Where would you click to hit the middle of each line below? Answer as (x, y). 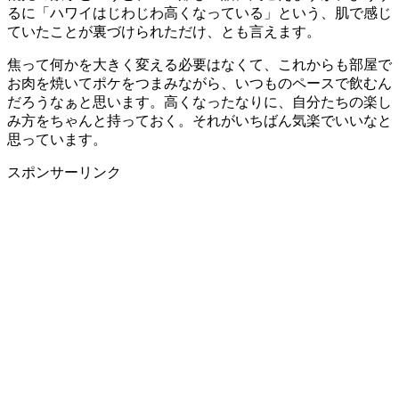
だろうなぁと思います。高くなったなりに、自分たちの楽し (199, 102)
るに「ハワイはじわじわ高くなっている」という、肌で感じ (199, 13)
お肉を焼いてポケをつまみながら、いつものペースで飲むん (199, 84)
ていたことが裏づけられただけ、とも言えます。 (164, 32)
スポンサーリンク (64, 173)
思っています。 (57, 140)
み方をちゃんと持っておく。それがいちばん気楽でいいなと (199, 121)
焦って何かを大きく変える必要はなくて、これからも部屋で (199, 65)
